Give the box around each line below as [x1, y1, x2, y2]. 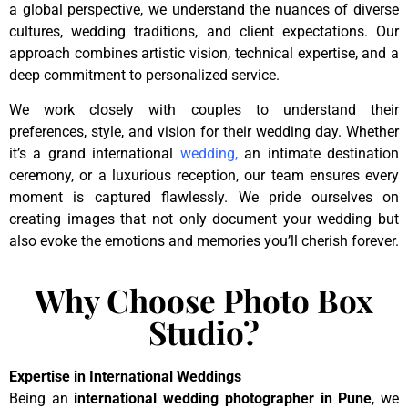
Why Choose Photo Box [35, 278, 373, 321]
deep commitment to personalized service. [9, 66, 280, 84]
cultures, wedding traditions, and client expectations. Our [9, 22, 399, 40]
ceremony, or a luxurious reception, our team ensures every [9, 167, 399, 185]
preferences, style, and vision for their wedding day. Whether [9, 123, 399, 141]
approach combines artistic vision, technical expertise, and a [9, 44, 399, 62]
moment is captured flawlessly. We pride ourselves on [9, 189, 399, 207]
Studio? [148, 310, 260, 353]
